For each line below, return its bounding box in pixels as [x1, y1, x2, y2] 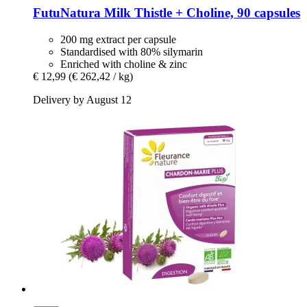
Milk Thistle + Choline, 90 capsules [101, 5, 300, 21]
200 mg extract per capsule [60, 34, 176, 46]
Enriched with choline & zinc [60, 58, 187, 71]
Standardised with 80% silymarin [60, 46, 203, 58]
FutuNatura [33, 5, 101, 21]
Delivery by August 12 [33, 94, 132, 106]
